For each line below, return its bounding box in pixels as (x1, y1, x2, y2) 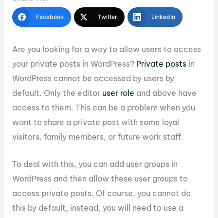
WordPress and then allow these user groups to (12, 174, 188, 184)
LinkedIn (151, 13, 176, 21)
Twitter (98, 13, 118, 21)
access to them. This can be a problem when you (12, 103, 196, 113)
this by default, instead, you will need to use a (12, 203, 184, 213)
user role (102, 88, 135, 98)
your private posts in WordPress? (12, 59, 137, 69)
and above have (134, 88, 197, 98)
